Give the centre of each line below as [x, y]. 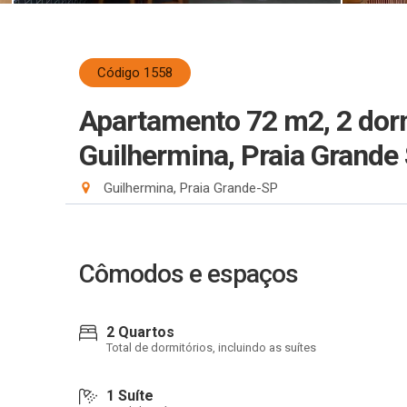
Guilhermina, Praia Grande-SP [189, 188]
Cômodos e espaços [189, 274]
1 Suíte [130, 396]
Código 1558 [135, 73]
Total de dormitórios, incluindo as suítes [211, 347]
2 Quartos [140, 332]
